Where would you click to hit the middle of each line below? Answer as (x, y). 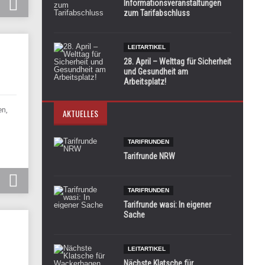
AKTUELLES (80, 113)
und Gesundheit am (156, 72)
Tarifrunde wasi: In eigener (167, 205)
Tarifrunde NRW (149, 156)
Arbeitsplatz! (145, 82)
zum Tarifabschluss (157, 13)
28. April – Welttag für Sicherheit (177, 62)
